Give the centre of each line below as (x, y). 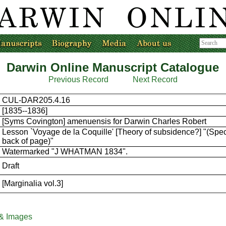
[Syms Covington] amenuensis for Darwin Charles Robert (104, 121)
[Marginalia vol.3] (33, 183)
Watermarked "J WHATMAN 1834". (65, 152)
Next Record (155, 79)
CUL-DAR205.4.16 (36, 100)
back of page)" (28, 141)
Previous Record (78, 79)
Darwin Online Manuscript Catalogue (113, 67)
